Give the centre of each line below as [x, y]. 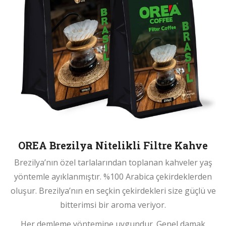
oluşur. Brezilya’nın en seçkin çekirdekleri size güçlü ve [113, 191]
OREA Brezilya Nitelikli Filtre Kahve [113, 146]
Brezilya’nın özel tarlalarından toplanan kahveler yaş [113, 163]
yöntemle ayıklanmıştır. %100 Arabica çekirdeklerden [113, 177]
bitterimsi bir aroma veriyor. [113, 205]
